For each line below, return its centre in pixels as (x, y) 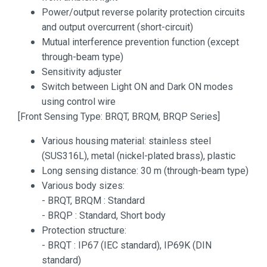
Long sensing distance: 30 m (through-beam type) (145, 170)
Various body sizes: (83, 185)
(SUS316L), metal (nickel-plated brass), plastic (139, 156)
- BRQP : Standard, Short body (104, 215)
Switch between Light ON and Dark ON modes (137, 86)
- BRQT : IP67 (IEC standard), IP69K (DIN (127, 245)
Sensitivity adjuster (82, 72)
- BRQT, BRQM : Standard (93, 200)
